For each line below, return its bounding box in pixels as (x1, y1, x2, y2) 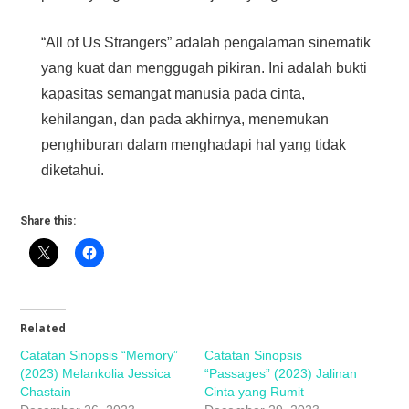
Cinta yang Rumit (204, 384, 304, 400)
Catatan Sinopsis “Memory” (20, 348, 179, 363)
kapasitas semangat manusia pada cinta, (41, 86, 306, 102)
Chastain (20, 384, 72, 400)
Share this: (20, 215, 77, 228)
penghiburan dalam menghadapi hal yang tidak (41, 137, 347, 153)
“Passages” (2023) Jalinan (204, 366, 357, 382)
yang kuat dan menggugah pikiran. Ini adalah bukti (41, 60, 368, 77)
